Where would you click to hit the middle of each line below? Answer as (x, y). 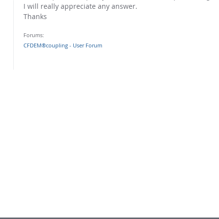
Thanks (35, 16)
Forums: (34, 35)
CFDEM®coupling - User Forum (63, 45)
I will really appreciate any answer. (80, 6)
